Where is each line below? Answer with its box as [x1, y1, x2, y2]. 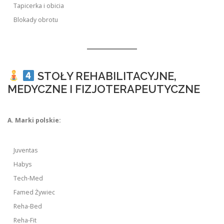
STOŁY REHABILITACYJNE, [34, 69, 176, 83]
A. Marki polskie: [7, 116, 61, 125]
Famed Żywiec [13, 188, 55, 197]
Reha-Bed [13, 202, 42, 211]
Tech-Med [13, 174, 43, 183]
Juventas [13, 146, 38, 155]
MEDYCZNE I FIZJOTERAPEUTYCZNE [7, 82, 200, 96]
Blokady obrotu [13, 15, 58, 24]
